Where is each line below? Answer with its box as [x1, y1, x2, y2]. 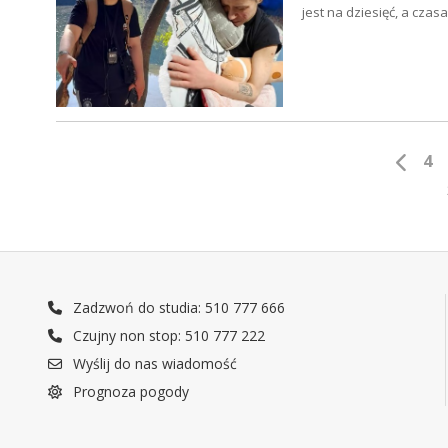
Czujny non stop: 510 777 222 [69, 326, 266, 346]
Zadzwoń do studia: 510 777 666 [69, 298, 286, 318]
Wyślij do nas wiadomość [69, 354, 238, 374]
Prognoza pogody [69, 382, 190, 402]
